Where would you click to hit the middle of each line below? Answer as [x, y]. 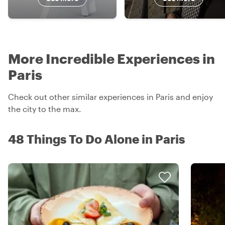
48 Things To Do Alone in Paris [96, 139]
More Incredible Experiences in [111, 58]
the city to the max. [45, 108]
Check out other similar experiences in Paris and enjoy [110, 96]
